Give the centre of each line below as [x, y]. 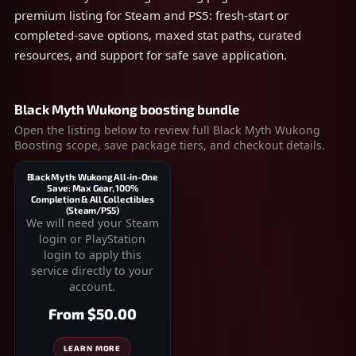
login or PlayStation [93, 239]
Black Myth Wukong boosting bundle [127, 109]
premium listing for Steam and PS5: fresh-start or [151, 15]
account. [93, 286]
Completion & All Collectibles [92, 199]
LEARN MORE [93, 348]
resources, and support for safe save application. [151, 55]
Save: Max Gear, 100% [93, 188]
